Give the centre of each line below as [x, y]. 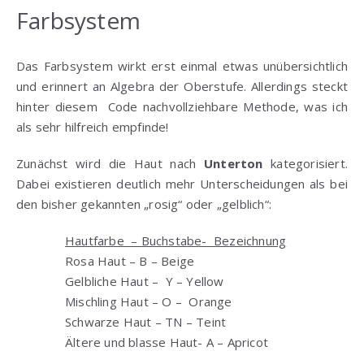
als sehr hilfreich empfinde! [93, 126]
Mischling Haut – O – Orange [149, 301]
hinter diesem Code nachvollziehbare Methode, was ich [182, 106]
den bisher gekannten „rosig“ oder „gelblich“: [144, 204]
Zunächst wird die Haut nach [110, 163]
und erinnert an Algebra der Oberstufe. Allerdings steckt [182, 86]
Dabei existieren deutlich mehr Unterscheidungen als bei [182, 183]
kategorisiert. [305, 163]
